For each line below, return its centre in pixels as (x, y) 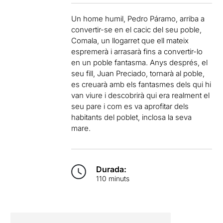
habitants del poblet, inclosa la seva (132, 117)
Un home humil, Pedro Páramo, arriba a (138, 18)
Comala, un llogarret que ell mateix (130, 40)
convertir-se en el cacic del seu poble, (137, 29)
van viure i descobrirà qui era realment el (141, 95)
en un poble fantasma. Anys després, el (140, 62)
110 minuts (113, 178)
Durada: (111, 169)
